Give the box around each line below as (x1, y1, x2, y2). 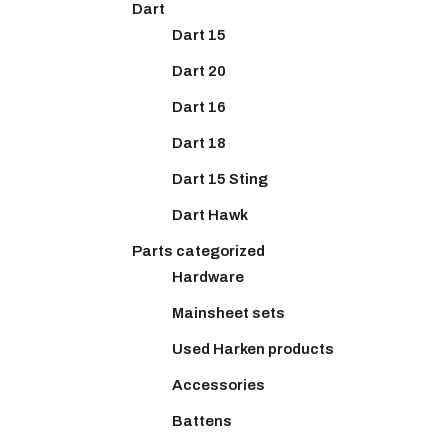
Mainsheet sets (172, 304, 285, 321)
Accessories (172, 376, 265, 393)
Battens (172, 412, 232, 429)
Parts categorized (132, 242, 265, 259)
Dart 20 (172, 62, 226, 79)
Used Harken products (172, 340, 334, 357)
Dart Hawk (172, 206, 248, 223)
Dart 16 (172, 98, 226, 115)
